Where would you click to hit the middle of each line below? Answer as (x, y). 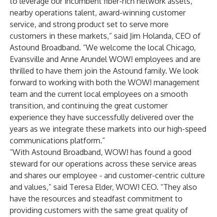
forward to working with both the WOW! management (105, 82)
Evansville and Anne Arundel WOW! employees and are (105, 59)
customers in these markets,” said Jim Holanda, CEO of (105, 36)
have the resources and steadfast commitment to (96, 199)
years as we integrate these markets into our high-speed (108, 129)
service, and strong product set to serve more (89, 24)
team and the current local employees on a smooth (99, 94)
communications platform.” (57, 140)
